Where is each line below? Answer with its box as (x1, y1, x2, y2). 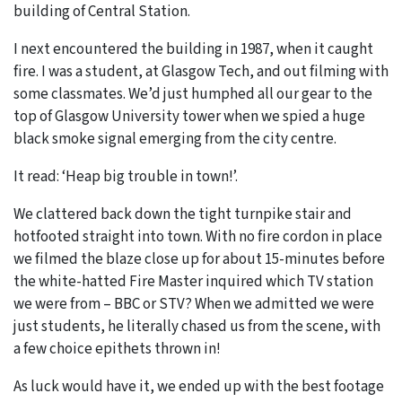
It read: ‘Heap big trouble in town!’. (13, 165, 238, 188)
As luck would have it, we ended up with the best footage (13, 375, 384, 398)
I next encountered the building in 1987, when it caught (13, 38, 373, 60)
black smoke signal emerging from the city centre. (13, 127, 336, 150)
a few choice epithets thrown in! (13, 337, 221, 360)
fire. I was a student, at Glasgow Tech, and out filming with (13, 60, 389, 83)
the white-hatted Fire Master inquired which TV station (13, 270, 373, 293)
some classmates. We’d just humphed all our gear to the (13, 83, 372, 105)
